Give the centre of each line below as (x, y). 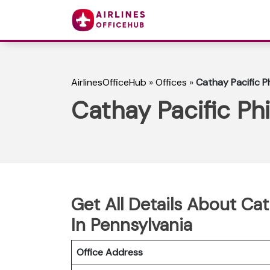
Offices (171, 83)
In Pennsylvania (132, 224)
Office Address (110, 252)
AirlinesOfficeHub (109, 83)
